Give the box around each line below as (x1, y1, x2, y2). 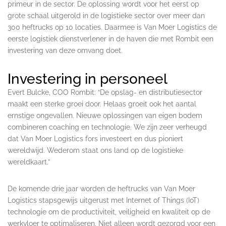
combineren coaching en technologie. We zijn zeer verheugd (8, 123, 207, 131)
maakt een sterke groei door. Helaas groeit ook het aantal (8, 99, 196, 108)
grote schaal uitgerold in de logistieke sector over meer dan (8, 11, 205, 20)
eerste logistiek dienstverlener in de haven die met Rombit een (8, 34, 213, 43)
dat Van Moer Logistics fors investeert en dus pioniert (8, 134, 183, 143)
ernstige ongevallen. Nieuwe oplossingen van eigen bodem (8, 111, 202, 120)
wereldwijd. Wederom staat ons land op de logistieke (8, 146, 183, 154)
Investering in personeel (8, 70, 167, 87)
